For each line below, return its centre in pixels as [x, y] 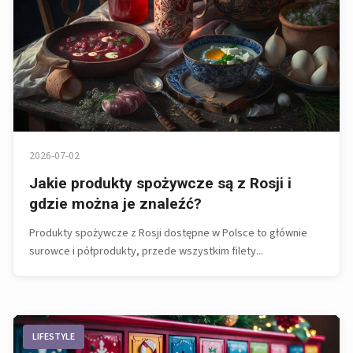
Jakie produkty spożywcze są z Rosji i [160, 183]
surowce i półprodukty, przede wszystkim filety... [146, 251]
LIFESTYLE [54, 336]
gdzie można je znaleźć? [115, 203]
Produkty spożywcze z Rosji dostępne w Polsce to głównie [168, 232]
